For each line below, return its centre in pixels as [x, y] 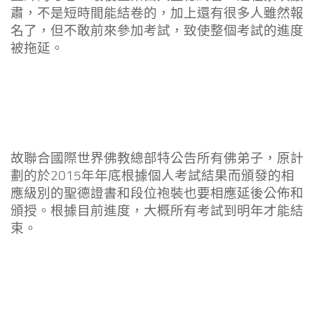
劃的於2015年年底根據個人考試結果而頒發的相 [152, 176]
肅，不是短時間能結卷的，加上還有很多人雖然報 [157, 14]
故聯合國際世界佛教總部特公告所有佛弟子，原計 [157, 159]
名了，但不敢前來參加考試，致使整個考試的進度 [157, 31]
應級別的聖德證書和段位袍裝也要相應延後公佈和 [157, 194]
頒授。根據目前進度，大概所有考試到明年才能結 [157, 211]
